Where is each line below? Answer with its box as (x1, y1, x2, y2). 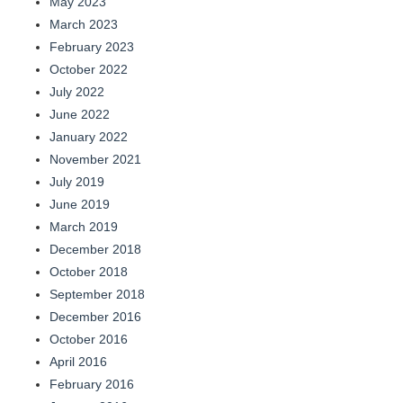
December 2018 (49, 242, 141, 257)
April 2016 (49, 354, 107, 370)
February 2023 (49, 40, 134, 55)
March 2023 (49, 17, 118, 32)
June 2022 (49, 107, 110, 122)
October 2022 (49, 62, 128, 77)
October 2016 (49, 332, 128, 347)
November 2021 (49, 152, 141, 167)
